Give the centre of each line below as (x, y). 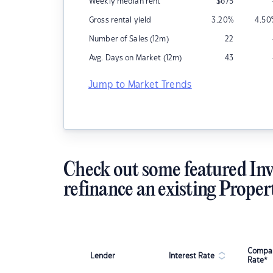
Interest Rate (192, 256)
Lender (103, 256)
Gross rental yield (120, 20)
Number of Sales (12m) (129, 39)
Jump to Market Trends (140, 85)
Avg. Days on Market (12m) (136, 58)
